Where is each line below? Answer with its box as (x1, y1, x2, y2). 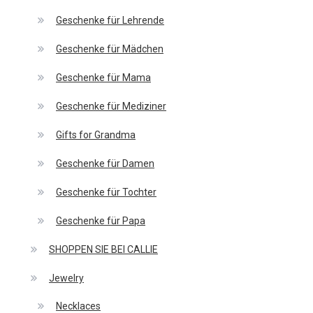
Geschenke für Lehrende (56, 15, 164, 27)
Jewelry (49, 272, 84, 284)
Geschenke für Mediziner (56, 101, 166, 112)
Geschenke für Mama (56, 72, 151, 84)
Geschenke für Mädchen (56, 43, 163, 55)
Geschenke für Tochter (56, 187, 156, 198)
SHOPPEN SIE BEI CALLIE (49, 244, 158, 256)
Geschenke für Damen (56, 158, 154, 170)
